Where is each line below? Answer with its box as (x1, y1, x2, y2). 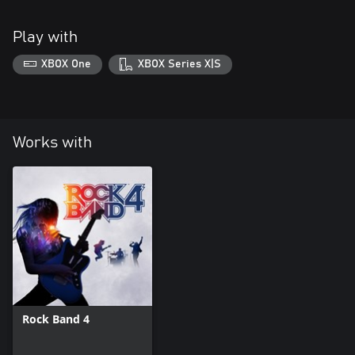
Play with (13, 29, 78, 45)
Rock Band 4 (22, 311, 90, 327)
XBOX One (41, 59, 92, 71)
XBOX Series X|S (137, 59, 221, 71)
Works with (13, 135, 92, 151)
